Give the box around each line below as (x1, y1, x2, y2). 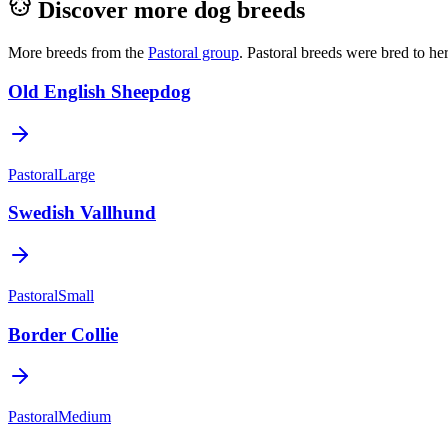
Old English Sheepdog (8, 80, 191, 102)
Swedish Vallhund (8, 202, 156, 224)
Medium (58, 408, 111, 426)
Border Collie (8, 323, 118, 345)
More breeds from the (8, 44, 144, 62)
